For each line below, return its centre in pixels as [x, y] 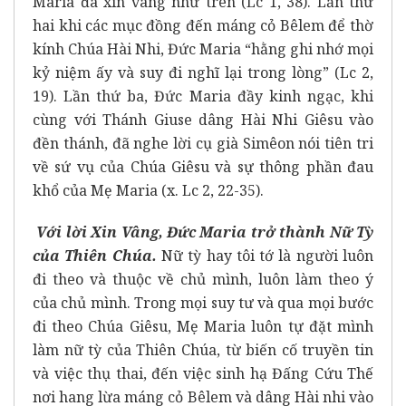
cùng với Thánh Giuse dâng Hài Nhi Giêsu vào [203, 119]
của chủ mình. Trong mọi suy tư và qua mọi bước [203, 302]
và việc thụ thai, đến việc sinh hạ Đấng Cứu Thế [203, 373]
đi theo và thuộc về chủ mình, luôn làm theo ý [203, 279]
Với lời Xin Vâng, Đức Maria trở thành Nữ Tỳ [205, 232]
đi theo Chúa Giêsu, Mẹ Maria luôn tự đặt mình [203, 326]
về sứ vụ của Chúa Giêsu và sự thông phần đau [203, 166]
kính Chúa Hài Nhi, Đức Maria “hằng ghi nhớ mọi [203, 48]
